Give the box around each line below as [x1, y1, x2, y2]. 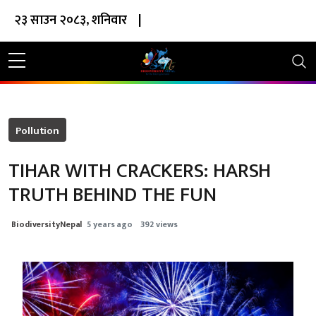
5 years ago [87, 217, 135, 231]
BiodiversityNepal [11, 217, 85, 231]
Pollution [16, 122, 60, 140]
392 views [140, 217, 178, 231]
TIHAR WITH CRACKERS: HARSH [8, 154, 272, 188]
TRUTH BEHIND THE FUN [8, 178, 217, 212]
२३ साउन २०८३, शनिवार [14, 10, 127, 31]
